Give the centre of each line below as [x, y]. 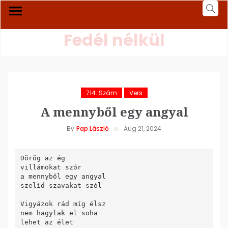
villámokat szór [51, 167]
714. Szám [101, 93]
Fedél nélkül [114, 40]
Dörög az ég [42, 158]
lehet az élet [47, 222]
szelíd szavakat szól [61, 185]
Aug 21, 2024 [142, 129]
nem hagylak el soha [59, 213]
